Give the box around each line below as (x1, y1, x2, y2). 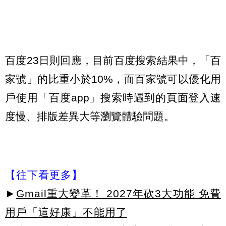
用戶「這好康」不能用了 (5, 206, 127, 218)
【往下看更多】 (5, 168, 83, 181)
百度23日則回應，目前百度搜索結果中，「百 (5, 54, 221, 67)
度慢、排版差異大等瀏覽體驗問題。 (5, 110, 175, 123)
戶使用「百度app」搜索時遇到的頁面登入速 (5, 92, 221, 104)
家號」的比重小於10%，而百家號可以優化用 (5, 73, 221, 85)
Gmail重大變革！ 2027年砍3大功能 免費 (16, 187, 221, 199)
